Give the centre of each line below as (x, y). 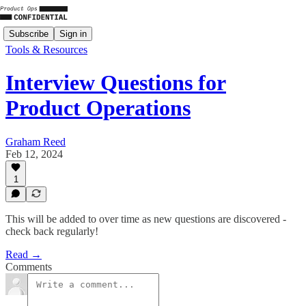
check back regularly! (52, 231)
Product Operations (98, 108)
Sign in (73, 33)
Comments (29, 267)
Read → (24, 254)
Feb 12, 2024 (34, 154)
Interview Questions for (116, 83)
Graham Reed (36, 141)
